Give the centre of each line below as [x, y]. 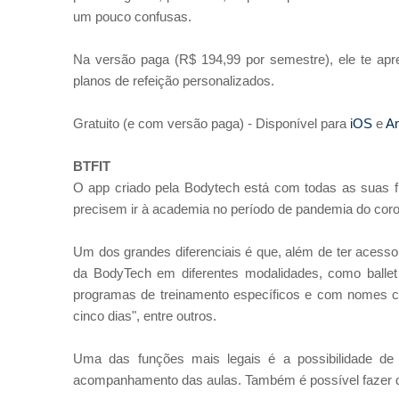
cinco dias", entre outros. [145, 316]
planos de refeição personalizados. [175, 81]
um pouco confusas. [132, 16]
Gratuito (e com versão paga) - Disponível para [210, 123]
